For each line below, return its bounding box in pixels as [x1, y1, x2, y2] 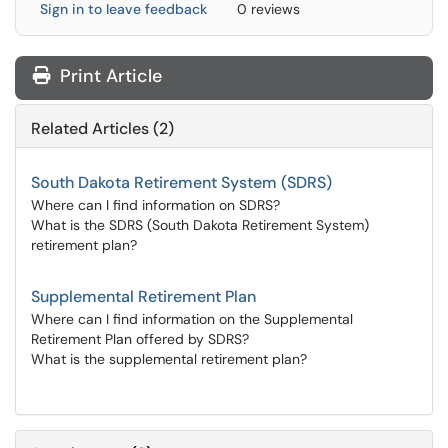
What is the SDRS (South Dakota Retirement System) [31, 216, 369, 234]
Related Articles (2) [31, 118, 174, 139]
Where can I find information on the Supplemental [31, 310, 353, 328]
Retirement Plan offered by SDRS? [31, 330, 249, 348]
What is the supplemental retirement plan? [31, 350, 307, 368]
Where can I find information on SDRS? [31, 196, 280, 214]
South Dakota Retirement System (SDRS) [31, 172, 332, 193]
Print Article [55, 64, 162, 88]
